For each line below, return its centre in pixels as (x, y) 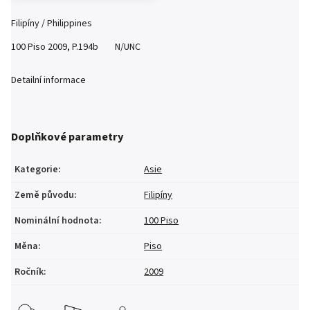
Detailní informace (48, 80)
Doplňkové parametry (67, 137)
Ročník (29, 272)
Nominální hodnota (57, 220)
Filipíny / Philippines (52, 24)
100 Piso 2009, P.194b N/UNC (76, 47)
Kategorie (36, 169)
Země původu (44, 195)
